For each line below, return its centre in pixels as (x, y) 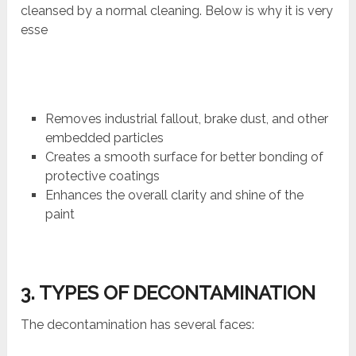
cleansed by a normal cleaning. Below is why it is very (177, 11)
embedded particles (104, 138)
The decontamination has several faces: (138, 324)
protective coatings (102, 176)
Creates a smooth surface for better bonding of (184, 157)
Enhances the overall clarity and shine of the (174, 195)
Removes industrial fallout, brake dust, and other (186, 119)
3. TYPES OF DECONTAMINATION (168, 292)
